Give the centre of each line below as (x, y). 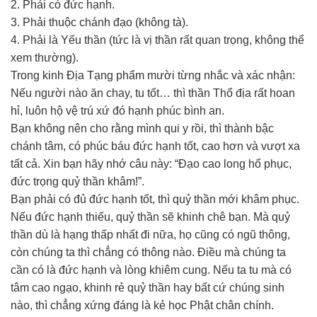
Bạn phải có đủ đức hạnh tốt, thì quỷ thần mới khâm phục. (155, 199)
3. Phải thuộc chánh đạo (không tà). (99, 22)
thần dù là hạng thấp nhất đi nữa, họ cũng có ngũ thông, (150, 235)
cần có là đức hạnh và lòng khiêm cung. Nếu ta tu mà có (151, 270)
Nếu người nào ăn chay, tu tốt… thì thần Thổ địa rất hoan (153, 93)
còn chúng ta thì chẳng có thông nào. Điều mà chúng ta (148, 252)
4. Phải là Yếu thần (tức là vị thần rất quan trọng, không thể (157, 40)
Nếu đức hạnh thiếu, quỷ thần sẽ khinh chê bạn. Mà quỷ (150, 217)
